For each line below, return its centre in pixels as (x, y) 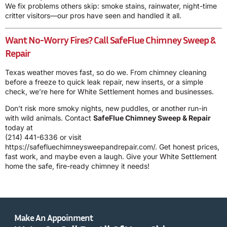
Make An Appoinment (53, 217)
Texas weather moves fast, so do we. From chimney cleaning (106, 72)
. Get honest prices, (187, 147)
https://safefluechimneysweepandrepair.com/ (80, 147)
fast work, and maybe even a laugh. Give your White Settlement (111, 157)
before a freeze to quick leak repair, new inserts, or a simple (104, 82)
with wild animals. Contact (49, 118)
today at (19, 128)
